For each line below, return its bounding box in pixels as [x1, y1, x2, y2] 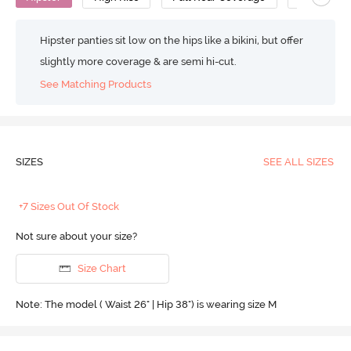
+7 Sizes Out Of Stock [19, 200, 120, 212]
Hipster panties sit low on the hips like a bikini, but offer [40, 34, 304, 46]
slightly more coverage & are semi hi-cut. [40, 56, 237, 67]
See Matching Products [40, 78, 152, 90]
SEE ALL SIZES [262, 155, 334, 168]
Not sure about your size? [15, 230, 137, 242]
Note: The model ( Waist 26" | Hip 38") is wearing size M [15, 299, 277, 311]
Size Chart [77, 262, 126, 275]
